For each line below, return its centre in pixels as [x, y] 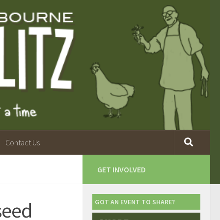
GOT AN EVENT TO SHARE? [135, 202]
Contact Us [23, 142]
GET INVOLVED [122, 169]
